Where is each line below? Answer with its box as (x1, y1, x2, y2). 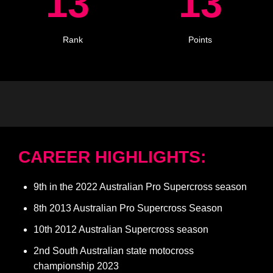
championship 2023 (34, 261, 119, 272)
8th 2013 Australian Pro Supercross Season (34, 203, 222, 214)
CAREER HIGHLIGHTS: (18, 147, 206, 167)
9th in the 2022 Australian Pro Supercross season (34, 182, 247, 193)
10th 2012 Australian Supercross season (34, 224, 208, 235)
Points (188, 35, 212, 45)
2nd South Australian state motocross (34, 246, 194, 257)
